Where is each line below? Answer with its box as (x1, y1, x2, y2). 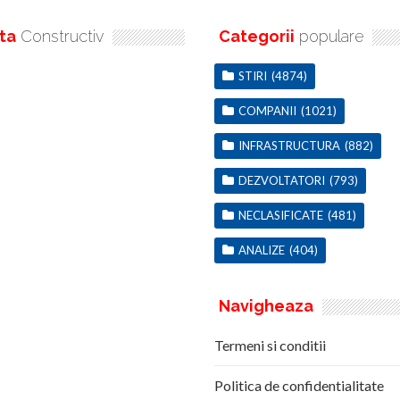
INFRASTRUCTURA (238, 138, 340, 154)
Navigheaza (219, 296, 313, 316)
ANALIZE (238, 243, 285, 258)
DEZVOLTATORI (238, 173, 325, 188)
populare (295, 27, 363, 46)
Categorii (219, 27, 295, 46)
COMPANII (238, 104, 296, 119)
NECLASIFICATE (238, 208, 323, 223)
